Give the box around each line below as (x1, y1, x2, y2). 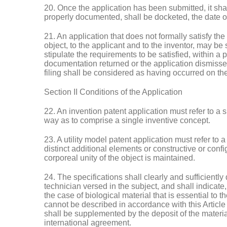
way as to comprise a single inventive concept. (44, 116, 210, 125)
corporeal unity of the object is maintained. (44, 154, 195, 162)
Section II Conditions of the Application (44, 88, 182, 96)
